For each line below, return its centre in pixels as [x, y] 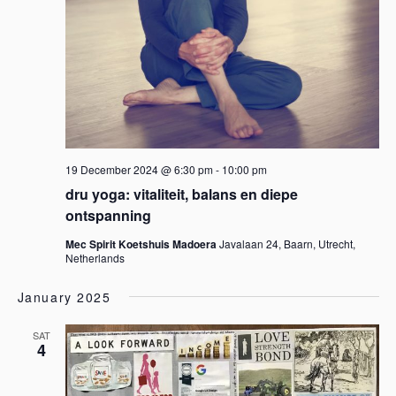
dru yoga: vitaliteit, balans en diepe [181, 194]
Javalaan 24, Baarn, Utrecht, [287, 244]
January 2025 [64, 297]
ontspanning [108, 215]
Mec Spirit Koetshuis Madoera [142, 244]
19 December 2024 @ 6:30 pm [139, 169]
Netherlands [95, 258]
